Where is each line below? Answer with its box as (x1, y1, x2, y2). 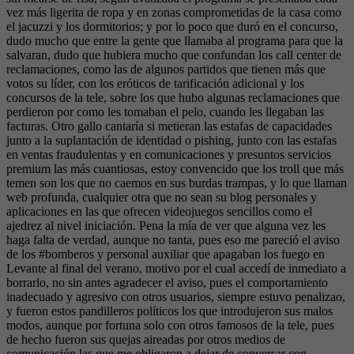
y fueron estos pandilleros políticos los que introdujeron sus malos (6, 304, 333, 318)
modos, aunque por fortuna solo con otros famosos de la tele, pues (6, 318, 334, 332)
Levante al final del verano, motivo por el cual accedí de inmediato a (6, 262, 346, 275)
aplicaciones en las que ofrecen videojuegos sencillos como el (6, 205, 312, 218)
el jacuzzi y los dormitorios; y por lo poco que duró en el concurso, (6, 20, 338, 33)
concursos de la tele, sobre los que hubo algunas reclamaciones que (6, 91, 340, 104)
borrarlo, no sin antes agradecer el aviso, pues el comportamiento (6, 276, 328, 289)
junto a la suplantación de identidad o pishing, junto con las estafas (6, 134, 337, 147)
